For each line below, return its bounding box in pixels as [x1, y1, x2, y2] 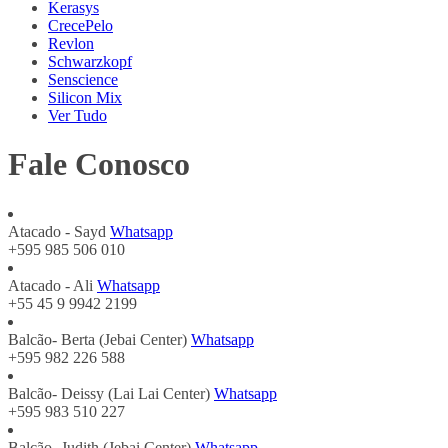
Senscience [48, 71, 118, 88]
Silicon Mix [48, 89, 122, 106]
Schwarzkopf [48, 53, 132, 70]
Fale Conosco [8, 146, 190, 183]
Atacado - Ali [8, 276, 93, 294]
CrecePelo [48, 17, 113, 34]
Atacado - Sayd [8, 222, 106, 240]
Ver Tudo [48, 107, 107, 124]
